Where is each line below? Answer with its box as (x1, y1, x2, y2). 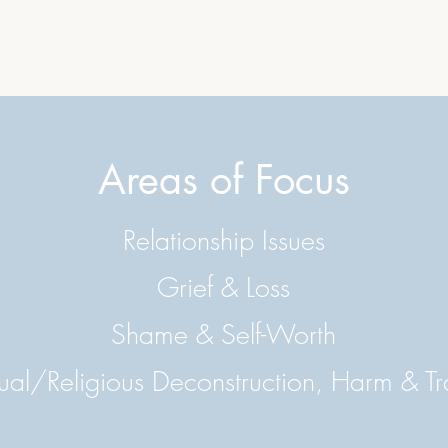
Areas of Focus (98, 154, 350, 206)
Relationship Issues (122, 223, 325, 258)
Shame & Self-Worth (111, 317, 336, 352)
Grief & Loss (157, 270, 290, 305)
